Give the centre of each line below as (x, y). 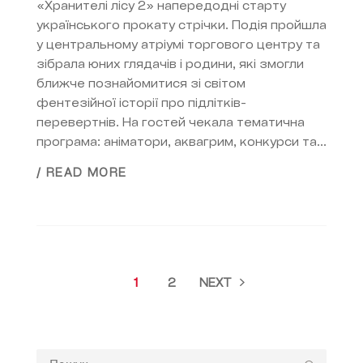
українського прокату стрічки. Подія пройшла (181, 26)
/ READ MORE (82, 174)
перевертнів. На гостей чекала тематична (171, 123)
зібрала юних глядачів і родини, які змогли (170, 65)
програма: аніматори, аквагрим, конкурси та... (181, 143)
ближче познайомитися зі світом (141, 84)
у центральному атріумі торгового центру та (178, 45)
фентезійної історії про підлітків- (141, 104)
